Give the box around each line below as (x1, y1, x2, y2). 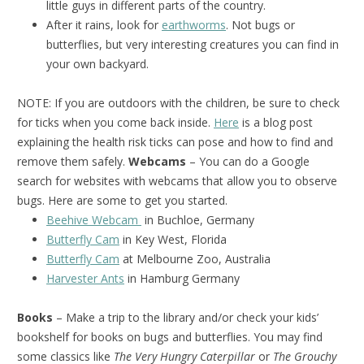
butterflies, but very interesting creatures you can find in (46, 36, 339, 52)
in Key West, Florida (119, 231, 227, 247)
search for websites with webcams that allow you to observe (17, 172, 337, 188)
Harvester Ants (46, 270, 124, 286)
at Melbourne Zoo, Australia (119, 250, 271, 266)
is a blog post (239, 114, 313, 130)
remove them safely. (17, 153, 128, 169)
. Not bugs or (226, 16, 295, 32)
